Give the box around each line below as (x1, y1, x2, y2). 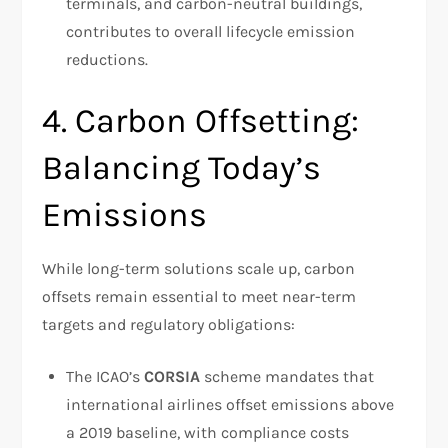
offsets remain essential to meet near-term (42, 286, 357, 306)
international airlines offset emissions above (66, 394, 395, 414)
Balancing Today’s (42, 147, 322, 188)
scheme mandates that (200, 366, 375, 386)
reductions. (66, 49, 149, 69)
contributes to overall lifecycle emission (66, 21, 356, 41)
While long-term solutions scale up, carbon (42, 258, 356, 278)
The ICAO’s (66, 366, 145, 386)
